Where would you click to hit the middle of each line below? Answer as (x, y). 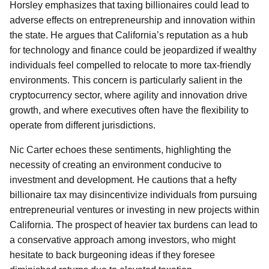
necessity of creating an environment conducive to (116, 165)
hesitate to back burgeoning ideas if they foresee (112, 255)
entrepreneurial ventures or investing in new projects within (134, 210)
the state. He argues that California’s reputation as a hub (129, 35)
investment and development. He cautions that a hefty (123, 180)
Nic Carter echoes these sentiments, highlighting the (120, 150)
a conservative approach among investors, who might (122, 240)
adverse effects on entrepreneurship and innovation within (132, 20)
